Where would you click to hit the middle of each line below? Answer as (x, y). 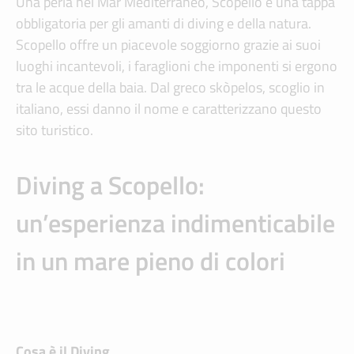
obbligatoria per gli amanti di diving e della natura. (164, 24)
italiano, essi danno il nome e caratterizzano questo (169, 109)
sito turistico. (55, 130)
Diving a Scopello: (110, 185)
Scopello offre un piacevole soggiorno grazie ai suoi (168, 45)
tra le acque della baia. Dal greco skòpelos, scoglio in (170, 88)
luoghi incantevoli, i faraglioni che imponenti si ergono (177, 66)
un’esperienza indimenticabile (175, 223)
